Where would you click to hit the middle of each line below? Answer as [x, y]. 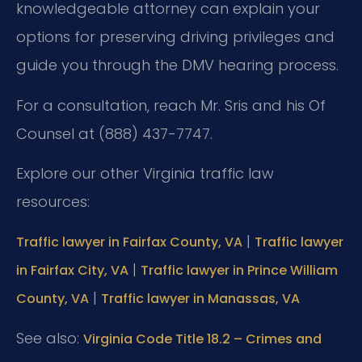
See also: [50, 338]
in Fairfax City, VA [72, 271]
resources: [53, 202]
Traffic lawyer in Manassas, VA [200, 299]
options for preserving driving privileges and [175, 37]
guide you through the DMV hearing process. [177, 65]
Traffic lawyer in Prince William [239, 271]
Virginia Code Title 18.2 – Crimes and [202, 339]
